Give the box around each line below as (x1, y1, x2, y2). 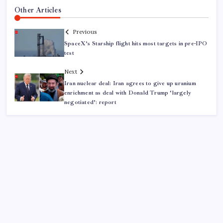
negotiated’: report (64, 99, 116, 107)
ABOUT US (14, 209, 53, 219)
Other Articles (14, 5, 61, 14)
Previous (73, 28, 97, 36)
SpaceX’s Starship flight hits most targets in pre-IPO (64, 40, 208, 48)
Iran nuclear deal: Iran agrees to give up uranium (64, 80, 196, 88)
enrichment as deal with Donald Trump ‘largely (64, 89, 191, 97)
